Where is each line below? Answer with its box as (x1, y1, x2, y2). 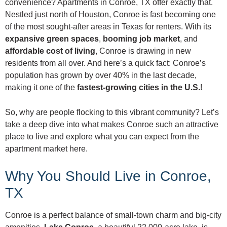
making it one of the (5, 83, 77, 92)
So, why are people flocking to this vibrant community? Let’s (5, 107, 219, 117)
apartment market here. (5, 144, 88, 153)
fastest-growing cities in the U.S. (77, 83, 200, 92)
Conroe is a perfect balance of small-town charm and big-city (5, 210, 221, 219)
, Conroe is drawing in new (95, 46, 191, 55)
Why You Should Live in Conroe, (5, 168, 211, 184)
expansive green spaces (5, 34, 99, 43)
